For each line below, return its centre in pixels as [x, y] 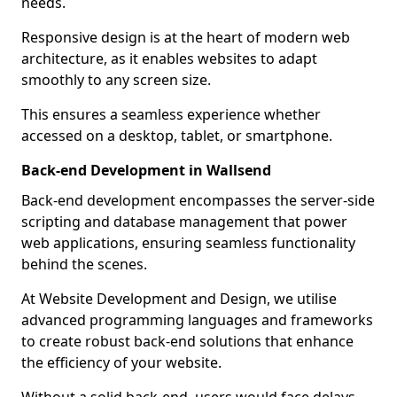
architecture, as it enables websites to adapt [169, 58]
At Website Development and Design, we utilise [179, 299]
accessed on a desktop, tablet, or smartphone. [177, 136]
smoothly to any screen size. [116, 80]
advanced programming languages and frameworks [197, 320]
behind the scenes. [84, 264]
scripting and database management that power [184, 222]
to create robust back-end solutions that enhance [187, 341]
